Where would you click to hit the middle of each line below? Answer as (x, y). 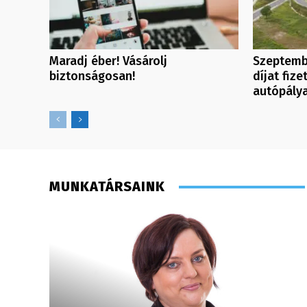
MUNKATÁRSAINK (107, 187)
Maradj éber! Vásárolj (108, 61)
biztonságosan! (92, 76)
